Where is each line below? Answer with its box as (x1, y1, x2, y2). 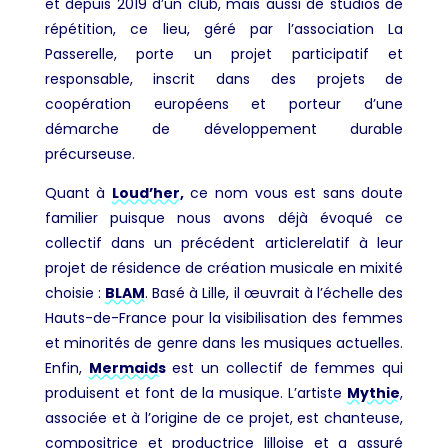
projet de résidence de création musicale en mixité (44, 257, 404, 278)
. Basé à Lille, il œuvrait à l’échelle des (145, 282, 404, 303)
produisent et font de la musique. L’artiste (44, 382, 348, 403)
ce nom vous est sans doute (183, 182, 404, 203)
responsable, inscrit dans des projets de (44, 68, 404, 89)
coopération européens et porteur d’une (44, 93, 404, 114)
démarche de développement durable (44, 118, 404, 139)
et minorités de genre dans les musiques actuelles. (44, 332, 404, 353)
